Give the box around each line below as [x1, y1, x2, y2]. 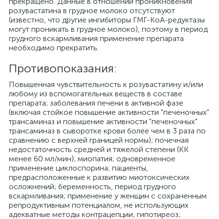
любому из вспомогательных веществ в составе [9, 89, 182, 98]
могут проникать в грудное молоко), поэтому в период [9, 24, 208, 34]
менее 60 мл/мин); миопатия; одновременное [9, 154, 175, 163]
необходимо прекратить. [9, 43, 99, 52]
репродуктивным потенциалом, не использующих [9, 200, 189, 210]
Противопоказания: [9, 61, 117, 75]
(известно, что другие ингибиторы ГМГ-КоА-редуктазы [9, 15, 205, 24]
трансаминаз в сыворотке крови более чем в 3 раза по [9, 126, 206, 135]
